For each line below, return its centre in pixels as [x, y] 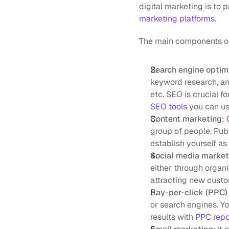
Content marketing [186, 119]
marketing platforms [177, 19]
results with [173, 217]
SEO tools [169, 107]
